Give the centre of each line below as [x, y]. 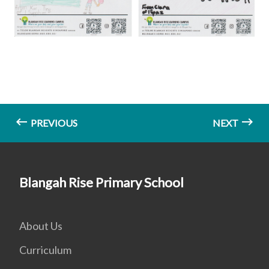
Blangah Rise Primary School [101, 182]
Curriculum [45, 249]
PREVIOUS [53, 122]
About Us [41, 225]
